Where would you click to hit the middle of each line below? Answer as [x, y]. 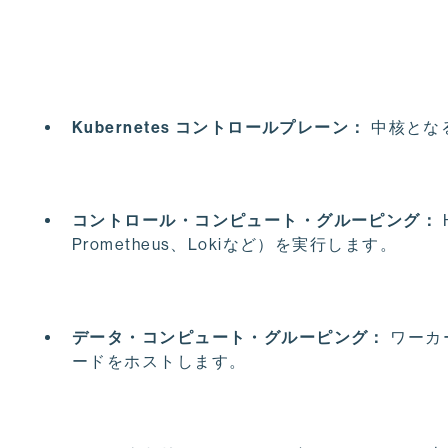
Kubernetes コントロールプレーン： [219, 127]
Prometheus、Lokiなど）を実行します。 [235, 244]
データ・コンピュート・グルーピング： [229, 337]
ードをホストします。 [159, 361]
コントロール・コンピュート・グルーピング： [255, 220]
